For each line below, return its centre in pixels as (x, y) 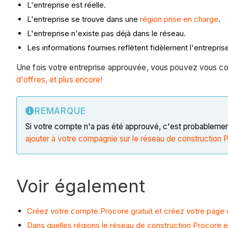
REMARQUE (60, 111)
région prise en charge (179, 19)
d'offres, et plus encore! (60, 80)
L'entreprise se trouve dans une (83, 19)
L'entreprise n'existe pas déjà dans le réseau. (106, 33)
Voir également (81, 186)
